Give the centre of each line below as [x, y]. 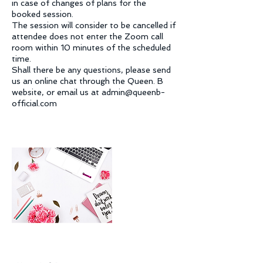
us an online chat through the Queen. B [87, 81]
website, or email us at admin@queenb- [88, 92]
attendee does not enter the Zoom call [87, 36]
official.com [34, 103]
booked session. [43, 14]
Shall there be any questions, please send [91, 70]
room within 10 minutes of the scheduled [91, 48]
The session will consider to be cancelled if [94, 25]
